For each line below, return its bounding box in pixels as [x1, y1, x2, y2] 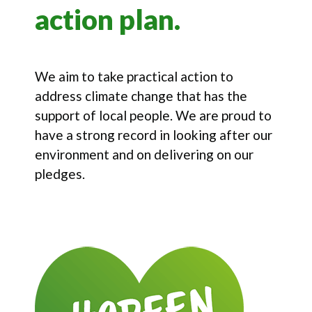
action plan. [35, 3, 180, 37]
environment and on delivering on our [35, 146, 253, 163]
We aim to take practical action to [35, 68, 233, 85]
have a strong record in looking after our [35, 127, 272, 143]
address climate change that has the [35, 88, 247, 104]
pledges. [35, 166, 85, 182]
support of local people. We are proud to [35, 107, 272, 124]
